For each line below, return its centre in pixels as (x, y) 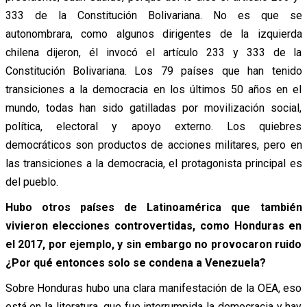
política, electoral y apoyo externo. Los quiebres (153, 126)
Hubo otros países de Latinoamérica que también (153, 207)
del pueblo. (32, 182)
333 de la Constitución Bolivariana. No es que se (153, 15)
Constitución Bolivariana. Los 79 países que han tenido (153, 71)
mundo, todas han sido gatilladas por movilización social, (153, 108)
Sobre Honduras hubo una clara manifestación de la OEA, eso (153, 288)
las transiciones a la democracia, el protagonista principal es (153, 163)
